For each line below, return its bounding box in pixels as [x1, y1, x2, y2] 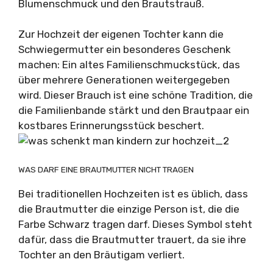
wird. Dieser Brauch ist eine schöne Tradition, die [18, 89, 253, 101]
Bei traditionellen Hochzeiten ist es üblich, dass [18, 187, 248, 200]
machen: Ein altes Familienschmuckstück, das [18, 58, 240, 71]
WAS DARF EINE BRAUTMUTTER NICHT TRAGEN [18, 164, 194, 174]
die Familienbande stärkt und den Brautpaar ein [18, 104, 249, 116]
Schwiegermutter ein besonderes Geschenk [18, 43, 231, 55]
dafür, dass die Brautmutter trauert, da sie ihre [18, 233, 246, 246]
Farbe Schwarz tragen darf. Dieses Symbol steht [18, 218, 252, 230]
